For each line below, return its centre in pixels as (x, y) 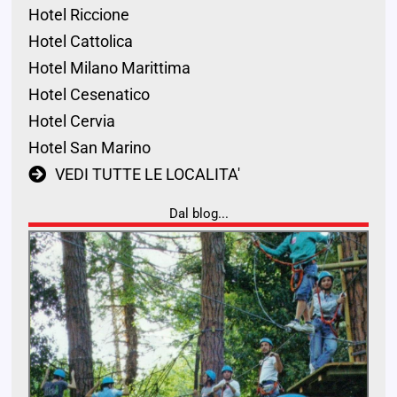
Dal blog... (198, 214)
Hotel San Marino (89, 148)
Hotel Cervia (71, 121)
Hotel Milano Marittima (109, 68)
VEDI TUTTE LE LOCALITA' (147, 175)
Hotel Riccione (78, 15)
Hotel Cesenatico (89, 95)
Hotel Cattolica (80, 42)
